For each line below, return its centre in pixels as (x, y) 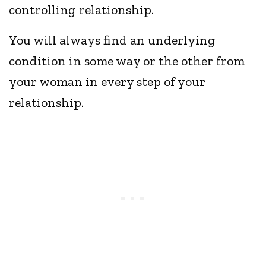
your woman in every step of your (107, 82)
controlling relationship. (82, 10)
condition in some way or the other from (127, 61)
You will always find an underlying (113, 40)
